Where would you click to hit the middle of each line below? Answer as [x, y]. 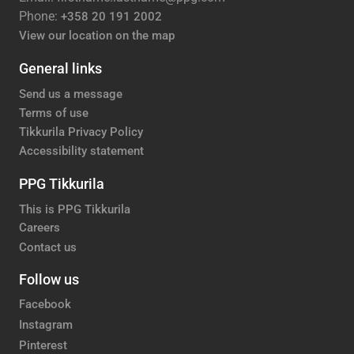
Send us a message [71, 94]
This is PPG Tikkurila [75, 209]
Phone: [40, 17]
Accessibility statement [81, 151]
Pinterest [43, 345]
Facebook [45, 305]
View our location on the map [97, 36]
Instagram [46, 324]
